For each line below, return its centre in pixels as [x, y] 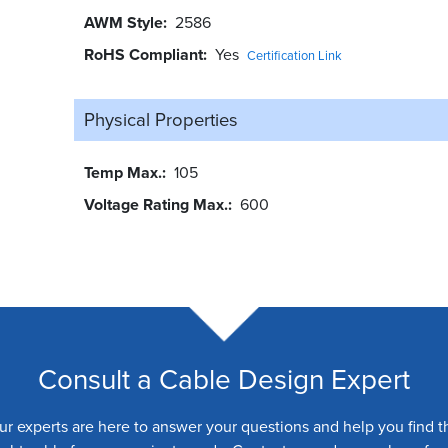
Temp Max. [122, 173]
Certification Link [294, 56]
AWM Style [123, 23]
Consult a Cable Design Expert [224, 380]
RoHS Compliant [143, 55]
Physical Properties [160, 120]
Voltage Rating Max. [155, 205]
